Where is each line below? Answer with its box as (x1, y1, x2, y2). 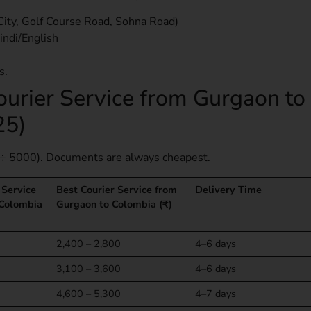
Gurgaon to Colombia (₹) (56, 196, 173, 211)
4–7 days (195, 286, 237, 301)
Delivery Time (195, 182, 262, 196)
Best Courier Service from (56, 182, 178, 196)
